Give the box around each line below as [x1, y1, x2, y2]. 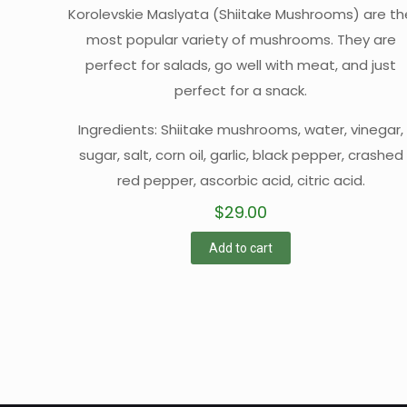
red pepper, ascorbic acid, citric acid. [116, 170, 365, 190]
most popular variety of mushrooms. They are [85, 29, 396, 49]
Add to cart [209, 240, 273, 255]
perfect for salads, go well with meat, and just [85, 55, 397, 74]
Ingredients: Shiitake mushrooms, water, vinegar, [78, 119, 404, 139]
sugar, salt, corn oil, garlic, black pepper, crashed [78, 144, 403, 164]
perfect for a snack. [174, 80, 308, 100]
